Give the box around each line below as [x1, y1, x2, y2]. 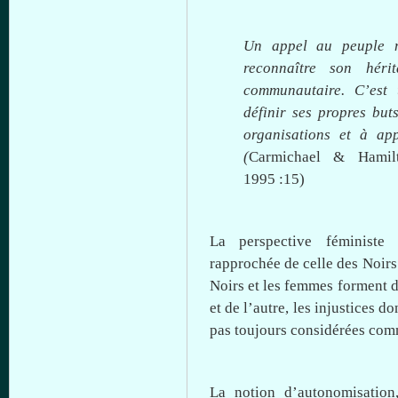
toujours [235, 322, 287, 338]
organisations [243, 126, 330, 143]
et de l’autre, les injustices [210, 299, 379, 316]
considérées [287, 322, 369, 338]
